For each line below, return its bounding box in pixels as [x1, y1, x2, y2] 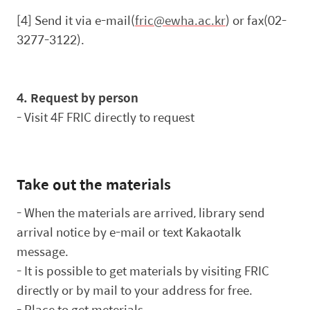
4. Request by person [17, 88, 138, 107]
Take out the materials [17, 172, 171, 194]
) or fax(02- [226, 10, 286, 29]
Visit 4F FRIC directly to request [24, 107, 194, 126]
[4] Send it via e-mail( [17, 10, 135, 29]
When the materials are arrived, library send [24, 203, 265, 222]
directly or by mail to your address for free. [17, 281, 253, 300]
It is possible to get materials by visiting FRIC [24, 262, 269, 280]
